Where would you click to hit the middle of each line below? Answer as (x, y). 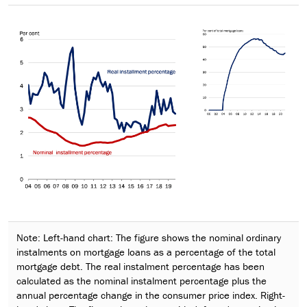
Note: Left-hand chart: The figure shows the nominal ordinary (149, 237)
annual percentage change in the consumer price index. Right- (151, 295)
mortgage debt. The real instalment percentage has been (140, 266)
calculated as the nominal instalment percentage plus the (142, 280)
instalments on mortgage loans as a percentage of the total (146, 251)
